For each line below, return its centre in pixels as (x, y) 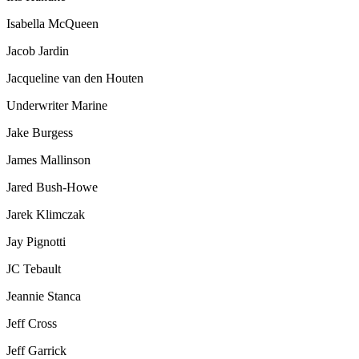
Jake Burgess (40, 132)
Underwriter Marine (57, 105)
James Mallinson (48, 159)
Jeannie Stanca (44, 296)
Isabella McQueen (52, 23)
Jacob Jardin (38, 50)
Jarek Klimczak (46, 214)
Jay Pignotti (36, 241)
